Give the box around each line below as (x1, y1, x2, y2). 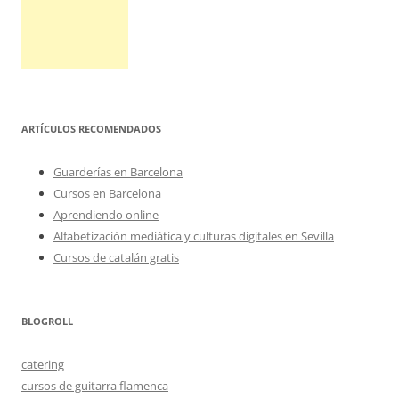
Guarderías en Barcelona (53, 163, 183, 180)
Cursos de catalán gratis (53, 248, 179, 265)
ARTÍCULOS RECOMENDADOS (21, 121, 161, 135)
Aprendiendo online (53, 206, 159, 223)
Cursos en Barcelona (53, 184, 161, 201)
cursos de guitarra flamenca (21, 377, 168, 394)
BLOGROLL (21, 313, 73, 328)
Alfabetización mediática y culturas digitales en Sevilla (53, 227, 334, 244)
